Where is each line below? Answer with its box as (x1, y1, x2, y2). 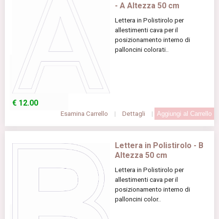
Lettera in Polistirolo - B (115, 140, 203, 150)
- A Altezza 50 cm (115, 1, 179, 11)
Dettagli (122, 109, 145, 117)
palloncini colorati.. (115, 46, 169, 54)
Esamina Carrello (61, 109, 108, 117)
